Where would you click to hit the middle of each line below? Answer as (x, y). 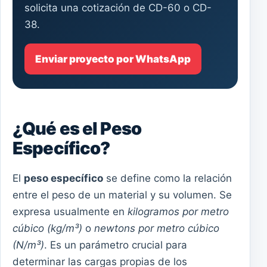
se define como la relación (167, 178)
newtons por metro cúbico (157, 228)
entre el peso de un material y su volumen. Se (122, 195)
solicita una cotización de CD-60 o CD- (118, 8)
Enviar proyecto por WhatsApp (113, 59)
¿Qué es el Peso (77, 128)
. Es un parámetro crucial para (116, 245)
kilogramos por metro (178, 211)
